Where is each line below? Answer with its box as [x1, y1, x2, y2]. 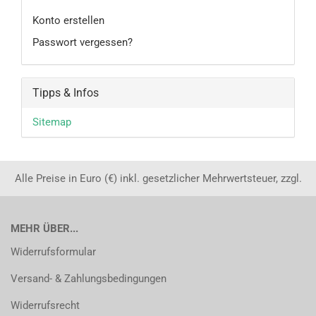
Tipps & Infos [32, 86, 99, 99]
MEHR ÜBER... [11, 222, 78, 235]
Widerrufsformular [11, 245, 96, 258]
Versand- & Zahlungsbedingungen [11, 272, 166, 285]
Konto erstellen [32, 14, 104, 27]
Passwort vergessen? [32, 36, 133, 49]
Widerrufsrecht [11, 299, 80, 312]
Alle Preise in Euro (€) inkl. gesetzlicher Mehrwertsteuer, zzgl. [14, 172, 302, 185]
